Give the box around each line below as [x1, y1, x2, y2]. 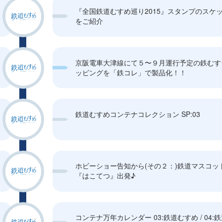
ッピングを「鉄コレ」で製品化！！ [75, 67, 187, 77]
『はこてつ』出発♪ [75, 170, 136, 181]
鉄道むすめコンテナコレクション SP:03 [75, 109, 201, 119]
